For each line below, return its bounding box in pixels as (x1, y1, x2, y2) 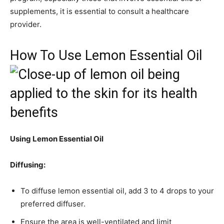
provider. (10, 19, 41, 29)
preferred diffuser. (20, 199, 85, 209)
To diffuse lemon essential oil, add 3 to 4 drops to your (20, 186, 214, 196)
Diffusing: (10, 160, 45, 170)
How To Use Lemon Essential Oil (10, 47, 202, 64)
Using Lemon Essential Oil (10, 134, 103, 144)
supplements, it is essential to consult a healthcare (10, 6, 189, 16)
